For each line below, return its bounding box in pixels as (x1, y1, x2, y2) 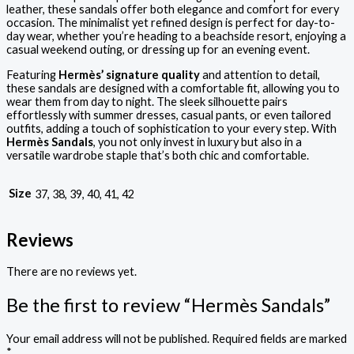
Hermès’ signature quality (58, 67, 200, 81)
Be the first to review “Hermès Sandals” (6, 293, 330, 316)
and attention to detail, (200, 67, 320, 81)
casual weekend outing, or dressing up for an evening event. (6, 43, 310, 57)
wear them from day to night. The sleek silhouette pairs (6, 94, 288, 108)
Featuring (6, 67, 58, 81)
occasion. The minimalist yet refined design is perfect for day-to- (6, 16, 335, 30)
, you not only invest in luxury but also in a (93, 134, 302, 149)
